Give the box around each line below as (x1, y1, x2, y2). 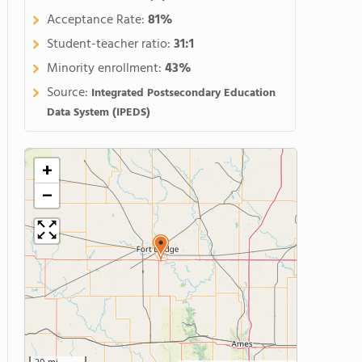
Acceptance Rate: (47, 10, 148, 31)
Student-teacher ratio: (47, 34, 174, 55)
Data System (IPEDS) (47, 103, 150, 122)
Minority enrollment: (47, 58, 165, 79)
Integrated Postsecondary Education (91, 84, 276, 103)
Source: (47, 82, 91, 103)
